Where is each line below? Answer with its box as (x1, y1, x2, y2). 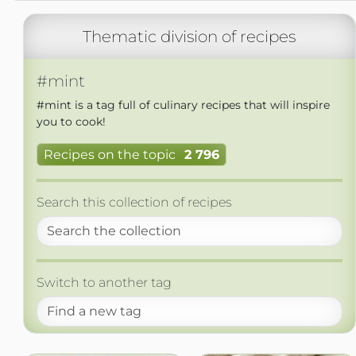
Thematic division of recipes (83, 27, 296, 46)
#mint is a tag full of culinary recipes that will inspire (36, 98, 330, 112)
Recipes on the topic (43, 147, 176, 163)
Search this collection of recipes (36, 195, 232, 211)
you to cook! (36, 114, 106, 129)
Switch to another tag (36, 275, 172, 291)
